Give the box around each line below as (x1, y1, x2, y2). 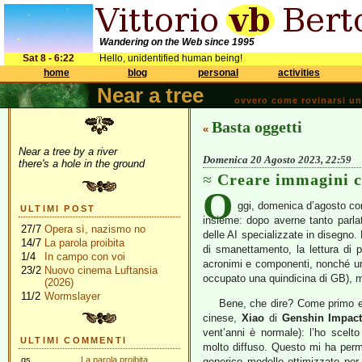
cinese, (203, 312, 242, 324)
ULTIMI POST (20, 204, 96, 213)
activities (278, 67, 320, 78)
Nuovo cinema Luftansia (44, 264, 158, 276)
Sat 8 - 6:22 (23, 53, 74, 64)
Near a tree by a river (19, 145, 117, 158)
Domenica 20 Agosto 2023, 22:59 (203, 154, 351, 166)
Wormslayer (44, 290, 100, 302)
